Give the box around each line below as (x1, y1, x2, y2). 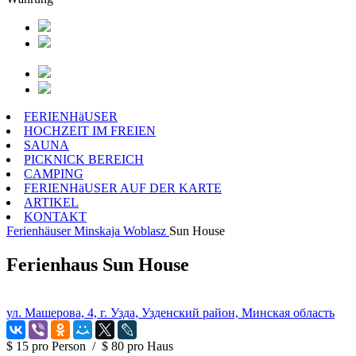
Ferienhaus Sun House (6, 253, 189, 275)
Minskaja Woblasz (74, 224, 166, 238)
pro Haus (127, 339, 173, 353)
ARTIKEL (24, 195, 79, 209)
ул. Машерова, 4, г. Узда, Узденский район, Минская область (6, 305, 335, 319)
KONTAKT (24, 210, 87, 223)
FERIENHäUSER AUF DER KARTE (24, 181, 222, 195)
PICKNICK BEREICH (24, 153, 144, 166)
